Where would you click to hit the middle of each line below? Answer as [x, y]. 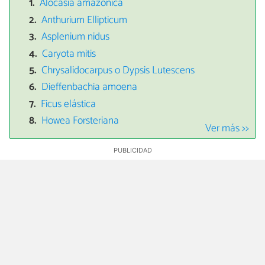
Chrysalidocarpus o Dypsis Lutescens [118, 70]
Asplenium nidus [76, 37]
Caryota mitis [69, 54]
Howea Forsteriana [80, 121]
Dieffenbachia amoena [90, 88]
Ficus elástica [69, 104]
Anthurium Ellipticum [85, 20]
